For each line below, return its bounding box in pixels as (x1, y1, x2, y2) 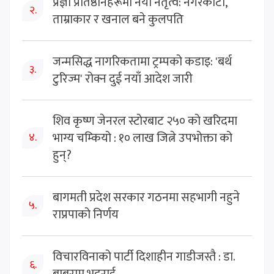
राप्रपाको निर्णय (53, 204, 119, 225)
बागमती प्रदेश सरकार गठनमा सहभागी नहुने (53, 187, 240, 208)
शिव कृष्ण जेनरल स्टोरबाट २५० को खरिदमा (53, 110, 237, 131)
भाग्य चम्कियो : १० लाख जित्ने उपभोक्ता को (53, 127, 232, 149)
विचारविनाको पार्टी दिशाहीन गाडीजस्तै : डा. (53, 246, 235, 267)
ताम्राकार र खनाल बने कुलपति (53, 9, 183, 30)
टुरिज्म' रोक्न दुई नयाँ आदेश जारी (53, 68, 193, 89)
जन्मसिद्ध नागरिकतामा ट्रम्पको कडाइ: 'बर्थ (53, 51, 232, 72)
